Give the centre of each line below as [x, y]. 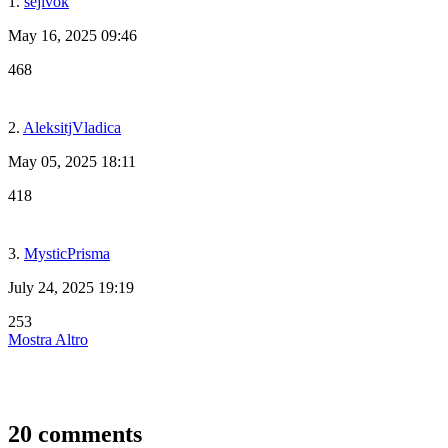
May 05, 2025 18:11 [72, 162]
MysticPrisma [67, 254]
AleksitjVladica [72, 128]
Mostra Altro [48, 340]
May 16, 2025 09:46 [72, 36]
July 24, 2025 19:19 [71, 288]
